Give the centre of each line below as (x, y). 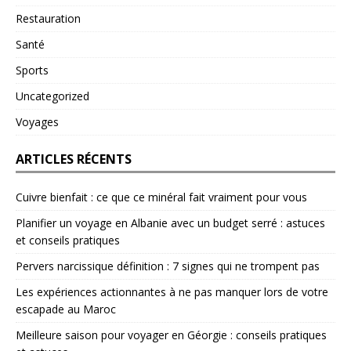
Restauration (48, 19)
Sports (32, 71)
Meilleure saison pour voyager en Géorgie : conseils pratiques (171, 335)
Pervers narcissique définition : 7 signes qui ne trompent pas (168, 266)
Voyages (37, 122)
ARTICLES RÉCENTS (74, 159)
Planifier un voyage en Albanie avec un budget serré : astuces (170, 223)
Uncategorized (52, 96)
